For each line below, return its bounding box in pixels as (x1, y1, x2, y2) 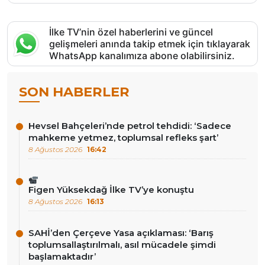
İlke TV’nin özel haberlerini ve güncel (49, 25, 213, 38)
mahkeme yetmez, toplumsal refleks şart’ (28, 131, 218, 143)
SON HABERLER (19, 83, 130, 100)
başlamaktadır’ (28, 250, 96, 262)
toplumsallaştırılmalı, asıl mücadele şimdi (28, 238, 216, 250)
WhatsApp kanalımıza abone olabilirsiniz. (49, 49, 235, 62)
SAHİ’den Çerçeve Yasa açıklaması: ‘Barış (28, 227, 214, 238)
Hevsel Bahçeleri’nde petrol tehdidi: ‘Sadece (28, 119, 231, 131)
